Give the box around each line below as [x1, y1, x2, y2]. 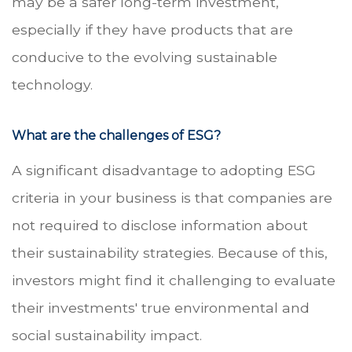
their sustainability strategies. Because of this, [12, 244, 328, 262]
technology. [12, 76, 93, 93]
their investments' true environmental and [12, 299, 310, 317]
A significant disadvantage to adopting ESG [12, 162, 316, 179]
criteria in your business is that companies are [12, 189, 332, 207]
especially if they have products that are [12, 21, 293, 38]
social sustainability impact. [12, 327, 202, 344]
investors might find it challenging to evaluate [12, 272, 335, 289]
